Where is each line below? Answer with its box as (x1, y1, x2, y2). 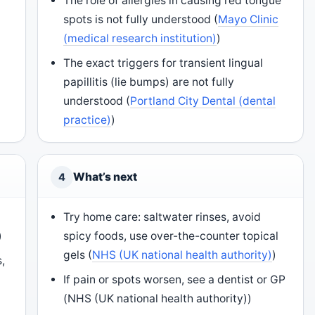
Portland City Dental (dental (130, 94, 276, 108)
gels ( (63, 248, 93, 262)
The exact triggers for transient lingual (63, 56, 264, 70)
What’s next (73, 170, 137, 184)
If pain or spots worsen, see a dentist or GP (63, 273, 286, 286)
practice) (63, 113, 112, 127)
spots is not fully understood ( (63, 13, 219, 26)
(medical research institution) (63, 32, 217, 45)
